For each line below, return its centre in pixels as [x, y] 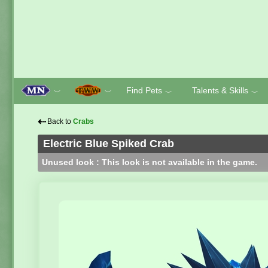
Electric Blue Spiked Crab [109, 144]
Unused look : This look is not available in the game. [150, 162]
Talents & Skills [220, 90]
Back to [60, 121]
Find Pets [144, 90]
